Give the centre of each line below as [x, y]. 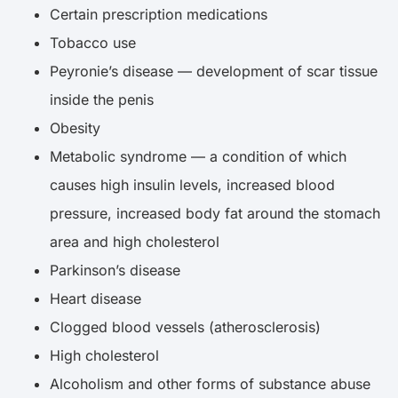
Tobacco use [93, 42]
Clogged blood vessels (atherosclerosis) [185, 326]
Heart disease [96, 298]
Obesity [75, 127]
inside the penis [102, 99]
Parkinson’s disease [115, 270]
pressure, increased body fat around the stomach [215, 213]
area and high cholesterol [135, 241]
